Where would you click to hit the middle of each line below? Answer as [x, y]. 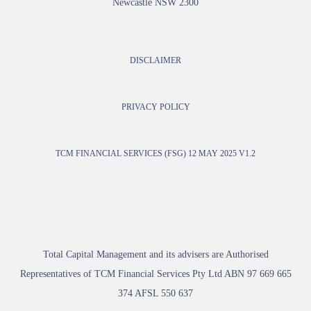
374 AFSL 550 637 [155, 293]
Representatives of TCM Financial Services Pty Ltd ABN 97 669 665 [155, 274]
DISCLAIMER [155, 61]
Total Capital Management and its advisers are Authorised [155, 254]
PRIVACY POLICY [155, 108]
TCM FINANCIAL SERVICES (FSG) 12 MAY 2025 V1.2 [155, 154]
